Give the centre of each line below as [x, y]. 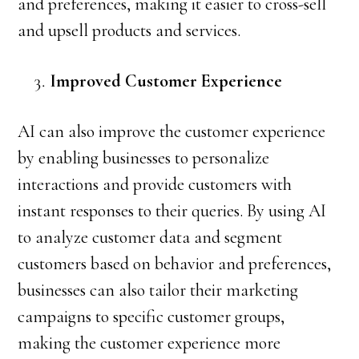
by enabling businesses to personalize [144, 158]
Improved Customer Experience [166, 81]
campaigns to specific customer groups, [151, 317]
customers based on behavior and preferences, [175, 264]
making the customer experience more [149, 343]
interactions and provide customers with [155, 184]
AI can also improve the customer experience [172, 131]
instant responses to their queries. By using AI [172, 211]
